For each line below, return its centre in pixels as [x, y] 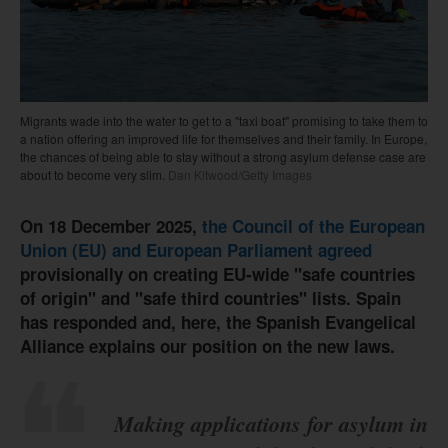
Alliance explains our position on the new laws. [207, 346]
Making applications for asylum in [271, 423]
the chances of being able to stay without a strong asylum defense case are [223, 157]
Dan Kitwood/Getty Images [238, 175]
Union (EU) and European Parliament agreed [196, 250]
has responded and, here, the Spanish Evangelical [218, 322]
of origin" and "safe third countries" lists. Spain [210, 298]
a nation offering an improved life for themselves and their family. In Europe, [223, 139]
